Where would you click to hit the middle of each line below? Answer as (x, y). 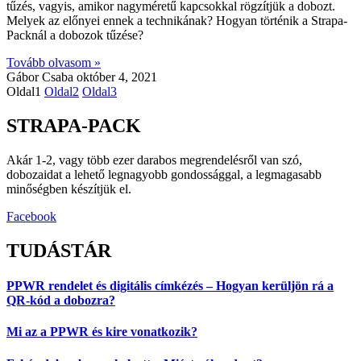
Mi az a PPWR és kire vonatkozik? (102, 332)
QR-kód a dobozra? (61, 301)
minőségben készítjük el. (69, 189)
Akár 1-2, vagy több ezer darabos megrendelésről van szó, (154, 160)
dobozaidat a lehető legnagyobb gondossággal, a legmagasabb (164, 174)
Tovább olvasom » (54, 63)
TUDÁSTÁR (59, 250)
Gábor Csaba (41, 77)
